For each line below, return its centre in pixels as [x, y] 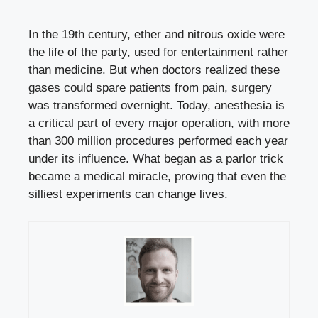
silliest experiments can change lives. [128, 194]
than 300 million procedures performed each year [158, 141]
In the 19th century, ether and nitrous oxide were [157, 35]
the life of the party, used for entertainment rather [158, 53]
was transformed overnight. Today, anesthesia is [157, 106]
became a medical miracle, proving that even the [157, 177]
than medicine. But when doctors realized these [154, 70]
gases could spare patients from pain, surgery [150, 88]
